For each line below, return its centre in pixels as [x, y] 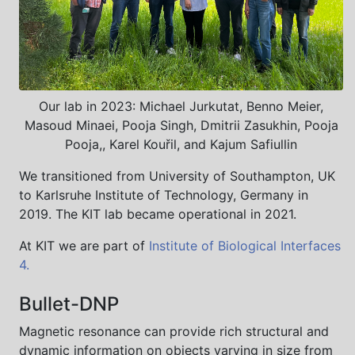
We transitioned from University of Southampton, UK [177, 176]
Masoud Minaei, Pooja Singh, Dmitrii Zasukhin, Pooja [181, 125]
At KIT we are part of [84, 245]
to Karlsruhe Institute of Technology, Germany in [164, 195]
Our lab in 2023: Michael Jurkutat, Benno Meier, [181, 106]
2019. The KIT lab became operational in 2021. [158, 214]
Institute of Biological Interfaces [245, 245]
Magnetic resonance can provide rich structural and [174, 331]
